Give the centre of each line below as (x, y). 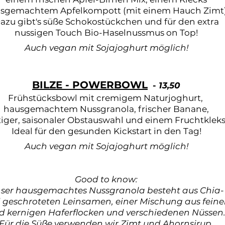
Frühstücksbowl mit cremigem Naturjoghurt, (106, 98)
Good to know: (106, 179)
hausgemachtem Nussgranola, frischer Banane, (106, 109)
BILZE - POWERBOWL (90, 85)
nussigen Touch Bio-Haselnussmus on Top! (106, 33)
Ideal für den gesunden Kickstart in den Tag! (106, 131)
